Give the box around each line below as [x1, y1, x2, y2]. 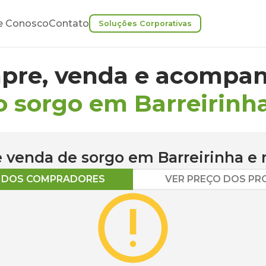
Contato [49, 18, 89, 29]
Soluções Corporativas [99, 19, 192, 28]
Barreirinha [158, 148, 243, 166]
